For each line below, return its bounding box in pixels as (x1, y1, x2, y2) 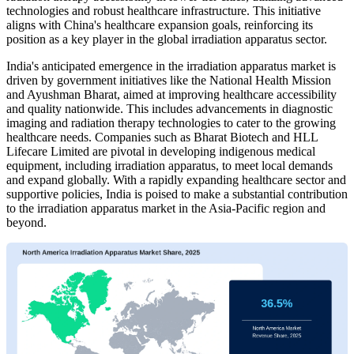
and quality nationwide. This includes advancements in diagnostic (6, 101, 333, 115)
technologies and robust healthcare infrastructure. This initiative (6, 3, 321, 17)
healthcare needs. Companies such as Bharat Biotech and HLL (6, 130, 318, 144)
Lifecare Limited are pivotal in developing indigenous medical (6, 144, 315, 158)
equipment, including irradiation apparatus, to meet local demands (6, 158, 333, 172)
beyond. (6, 215, 47, 229)
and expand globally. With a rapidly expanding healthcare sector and (6, 172, 346, 186)
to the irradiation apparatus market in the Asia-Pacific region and (6, 201, 326, 215)
